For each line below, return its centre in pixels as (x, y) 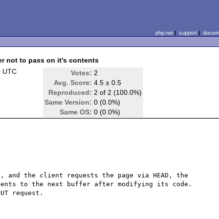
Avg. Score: (73, 83)
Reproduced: (70, 92)
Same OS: (76, 112)
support (188, 33)
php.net (164, 33)
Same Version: (68, 102)
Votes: (82, 73)
